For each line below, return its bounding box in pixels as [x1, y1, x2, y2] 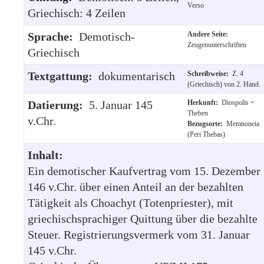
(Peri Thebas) [187, 130, 225, 138]
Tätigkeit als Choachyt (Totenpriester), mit [28, 196, 233, 209]
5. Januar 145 [89, 98, 153, 111]
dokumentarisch [98, 69, 175, 82]
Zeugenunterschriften [187, 40, 246, 49]
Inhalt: [28, 148, 63, 161]
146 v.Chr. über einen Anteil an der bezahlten [28, 180, 243, 193]
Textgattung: [28, 69, 98, 82]
